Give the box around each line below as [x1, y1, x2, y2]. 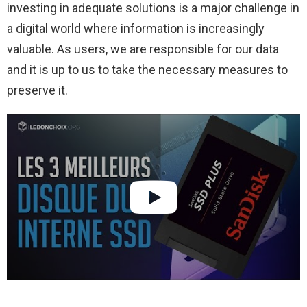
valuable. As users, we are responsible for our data [7, 42, 279, 57]
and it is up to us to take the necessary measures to [7, 62, 288, 77]
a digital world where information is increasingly [7, 21, 265, 36]
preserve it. [7, 83, 68, 98]
